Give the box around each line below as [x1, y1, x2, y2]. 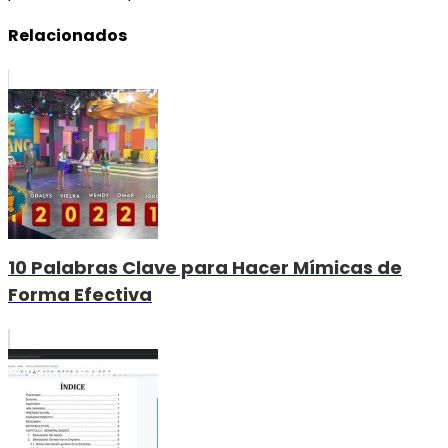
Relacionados [8, 24, 127, 48]
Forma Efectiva [8, 282, 152, 308]
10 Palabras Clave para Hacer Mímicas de [8, 255, 402, 281]
